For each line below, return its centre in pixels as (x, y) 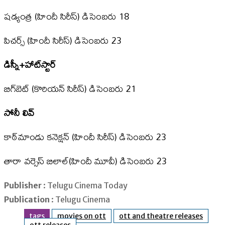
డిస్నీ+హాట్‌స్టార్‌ (30, 65)
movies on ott (82, 216)
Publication (27, 200)
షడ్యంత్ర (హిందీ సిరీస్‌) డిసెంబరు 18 (67, 17)
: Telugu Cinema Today (85, 186)
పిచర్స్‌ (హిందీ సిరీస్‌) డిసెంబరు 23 (63, 41)
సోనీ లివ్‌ (19, 113)
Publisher (24, 186)
